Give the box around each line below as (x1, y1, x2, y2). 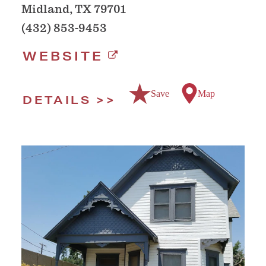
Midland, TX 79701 (21, 2, 126, 17)
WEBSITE (23, 49, 103, 64)
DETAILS (23, 93, 91, 107)
